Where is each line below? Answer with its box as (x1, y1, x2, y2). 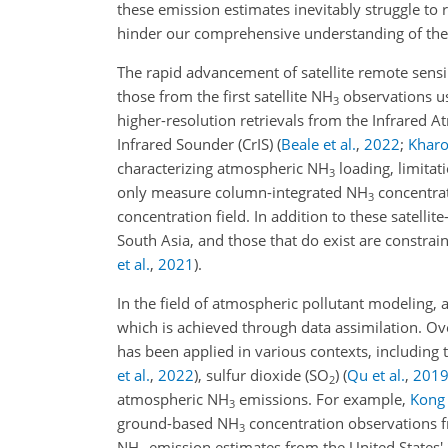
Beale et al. (281, 134, 356, 154)
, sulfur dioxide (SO (198, 365, 329, 385)
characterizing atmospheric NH (117, 158, 329, 178)
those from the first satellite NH (117, 86, 333, 106)
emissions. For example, (235, 389, 410, 409)
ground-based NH (117, 413, 239, 433)
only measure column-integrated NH (117, 182, 368, 202)
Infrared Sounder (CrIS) (117, 134, 277, 154)
